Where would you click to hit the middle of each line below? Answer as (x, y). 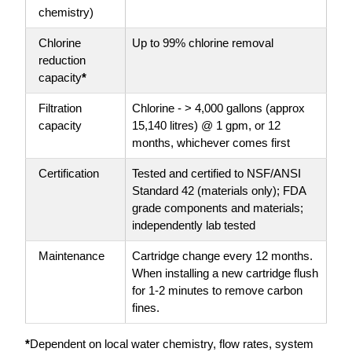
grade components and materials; (218, 208)
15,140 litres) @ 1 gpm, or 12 (206, 126)
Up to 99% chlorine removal (203, 43)
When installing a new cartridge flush (225, 273)
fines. (146, 308)
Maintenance (71, 256)
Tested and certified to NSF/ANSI (216, 174)
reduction (62, 60)
